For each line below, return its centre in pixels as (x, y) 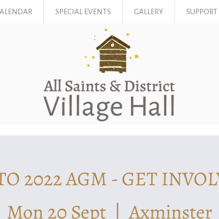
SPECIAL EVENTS (83, 12)
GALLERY (149, 12)
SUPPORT (202, 12)
